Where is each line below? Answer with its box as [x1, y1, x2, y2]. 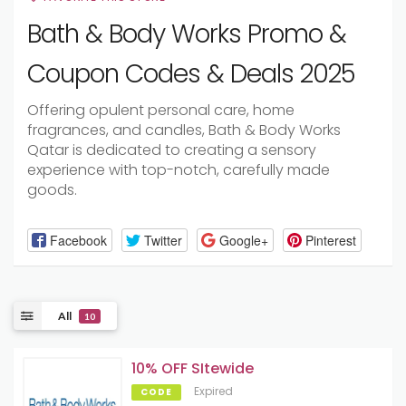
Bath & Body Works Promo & [27, 16, 346, 52]
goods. [27, 179, 77, 200]
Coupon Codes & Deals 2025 [27, 56, 355, 92]
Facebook [49, 230, 107, 249]
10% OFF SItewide [131, 358, 254, 380]
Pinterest [304, 230, 356, 249]
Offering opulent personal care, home [27, 100, 295, 121]
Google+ [218, 230, 268, 249]
